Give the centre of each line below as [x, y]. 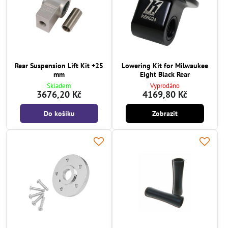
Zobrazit [165, 114]
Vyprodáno [165, 86]
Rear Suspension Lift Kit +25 [59, 66]
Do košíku [59, 114]
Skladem [59, 86]
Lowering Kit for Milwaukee [165, 66]
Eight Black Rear [165, 74]
